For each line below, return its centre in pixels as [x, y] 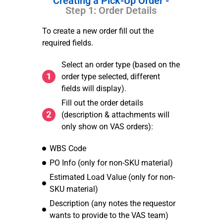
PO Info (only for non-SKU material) [111, 163]
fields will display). [94, 88]
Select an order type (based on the [120, 64]
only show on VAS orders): [107, 126]
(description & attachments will [115, 114]
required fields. [68, 43]
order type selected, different [111, 76]
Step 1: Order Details [111, 10]
